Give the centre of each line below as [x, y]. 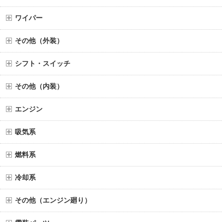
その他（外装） [39, 41]
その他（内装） [39, 86]
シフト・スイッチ [43, 64]
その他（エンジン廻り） [53, 200]
